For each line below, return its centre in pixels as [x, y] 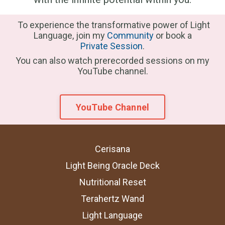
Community [130, 36]
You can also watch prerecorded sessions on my [113, 61]
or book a [173, 36]
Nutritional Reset [113, 182]
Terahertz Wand [113, 199]
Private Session [111, 46]
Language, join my [70, 36]
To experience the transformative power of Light [113, 25]
